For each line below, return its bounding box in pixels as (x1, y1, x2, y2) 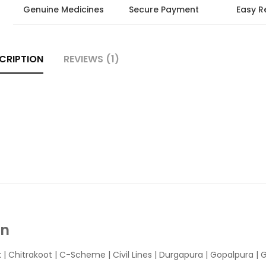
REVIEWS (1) (63, 52, 119, 66)
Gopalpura (210, 249, 254, 261)
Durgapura (159, 249, 203, 261)
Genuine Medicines (23, 4, 104, 15)
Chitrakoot (8, 249, 52, 261)
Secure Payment (128, 4, 199, 15)
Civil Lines (113, 249, 152, 261)
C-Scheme (59, 249, 106, 261)
